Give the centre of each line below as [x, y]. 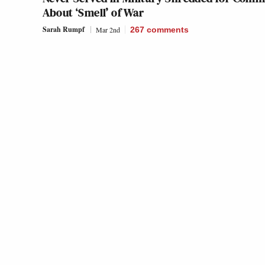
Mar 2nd [108, 30]
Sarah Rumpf [63, 30]
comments [167, 30]
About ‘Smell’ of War [93, 13]
